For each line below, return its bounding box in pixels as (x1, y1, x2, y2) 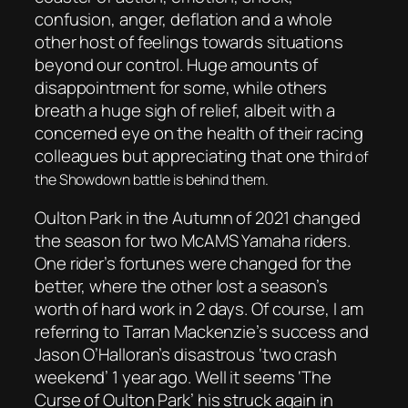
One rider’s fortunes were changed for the (35, 251, 352, 276)
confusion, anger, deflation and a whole (35, 6, 333, 31)
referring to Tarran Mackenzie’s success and (35, 320, 369, 344)
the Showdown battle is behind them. (35, 168, 269, 189)
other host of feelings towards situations (35, 29, 343, 54)
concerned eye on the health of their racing (35, 120, 363, 145)
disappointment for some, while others (35, 75, 328, 99)
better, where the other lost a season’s (35, 274, 329, 299)
